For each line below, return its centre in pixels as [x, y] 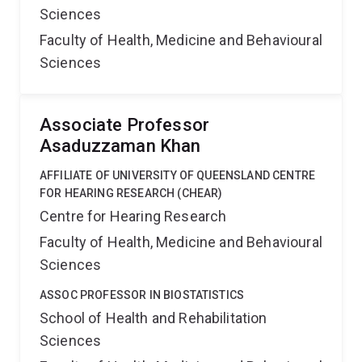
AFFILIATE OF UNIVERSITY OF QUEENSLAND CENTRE [178, 175]
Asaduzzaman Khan [120, 146]
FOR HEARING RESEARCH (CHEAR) [131, 193]
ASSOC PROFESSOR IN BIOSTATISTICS [142, 295]
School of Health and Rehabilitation [154, 318]
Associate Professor [125, 125]
